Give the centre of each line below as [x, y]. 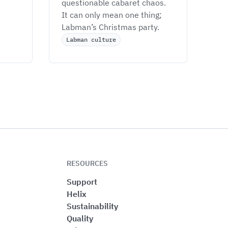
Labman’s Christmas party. [111, 27]
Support [82, 182]
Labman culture [91, 39]
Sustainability [92, 206]
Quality [80, 218]
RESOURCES [87, 163]
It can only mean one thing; [113, 15]
